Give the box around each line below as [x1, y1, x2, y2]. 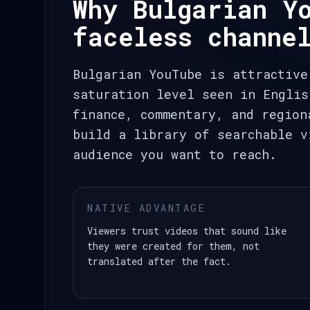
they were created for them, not [87, 239, 259, 253]
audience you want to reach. [73, 146, 277, 163]
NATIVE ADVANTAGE [87, 201, 206, 215]
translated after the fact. [87, 255, 231, 268]
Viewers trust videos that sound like [87, 224, 286, 237]
